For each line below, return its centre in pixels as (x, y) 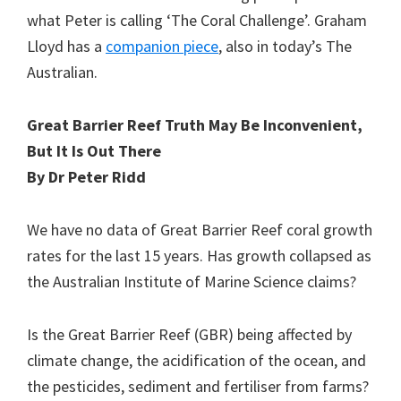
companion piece (162, 46)
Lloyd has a (66, 46)
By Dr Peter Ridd (86, 176)
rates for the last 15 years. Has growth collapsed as (199, 255)
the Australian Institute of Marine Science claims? (192, 281)
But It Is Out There (94, 150)
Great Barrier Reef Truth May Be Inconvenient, (195, 124)
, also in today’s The (285, 46)
